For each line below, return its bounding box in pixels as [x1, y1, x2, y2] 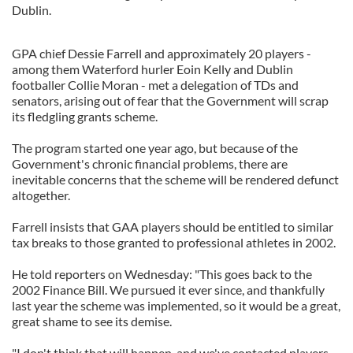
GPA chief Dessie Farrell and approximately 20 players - [12, 46, 311, 61]
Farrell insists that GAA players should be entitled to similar [12, 219, 333, 234]
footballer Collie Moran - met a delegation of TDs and [12, 77, 299, 92]
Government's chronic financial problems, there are [12, 156, 288, 171]
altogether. [12, 188, 70, 203]
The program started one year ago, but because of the [12, 140, 298, 155]
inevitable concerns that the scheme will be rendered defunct [12, 172, 339, 187]
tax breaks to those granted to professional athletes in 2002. [12, 235, 336, 250]
